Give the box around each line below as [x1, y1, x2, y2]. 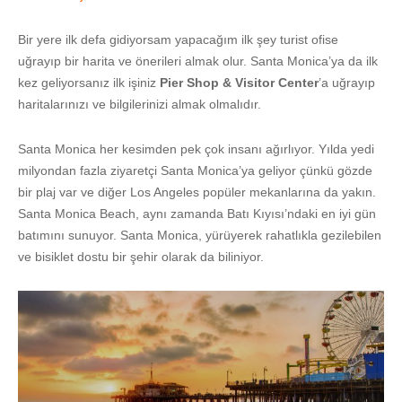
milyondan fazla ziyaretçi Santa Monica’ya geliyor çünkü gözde [18, 162, 372, 178]
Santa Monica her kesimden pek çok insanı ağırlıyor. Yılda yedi [18, 141, 374, 156]
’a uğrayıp [319, 74, 375, 90]
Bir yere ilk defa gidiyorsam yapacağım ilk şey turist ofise [18, 31, 338, 47]
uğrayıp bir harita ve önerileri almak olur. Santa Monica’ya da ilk [18, 53, 378, 68]
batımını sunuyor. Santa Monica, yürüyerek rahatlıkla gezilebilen [18, 227, 381, 242]
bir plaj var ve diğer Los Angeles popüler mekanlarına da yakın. [18, 184, 376, 199]
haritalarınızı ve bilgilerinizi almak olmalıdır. [18, 96, 261, 111]
